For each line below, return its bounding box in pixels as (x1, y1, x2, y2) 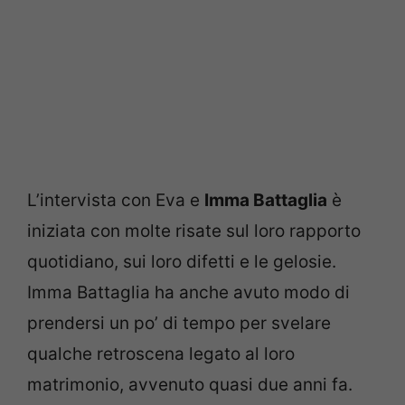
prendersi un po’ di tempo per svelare (27, 313, 331, 334)
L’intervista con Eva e (27, 190, 204, 212)
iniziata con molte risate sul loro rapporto (27, 221, 361, 242)
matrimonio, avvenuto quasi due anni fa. (27, 374, 353, 396)
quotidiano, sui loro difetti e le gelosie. (27, 251, 336, 273)
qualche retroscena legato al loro (27, 344, 295, 365)
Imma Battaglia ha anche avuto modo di (27, 282, 350, 304)
